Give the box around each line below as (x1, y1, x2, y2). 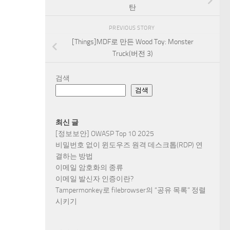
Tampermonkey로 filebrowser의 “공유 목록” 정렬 (55, 185, 206, 195)
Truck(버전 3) (112, 49, 153, 59)
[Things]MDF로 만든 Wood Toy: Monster (71, 37, 194, 47)
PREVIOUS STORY (108, 24, 157, 31)
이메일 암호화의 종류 (55, 163, 123, 172)
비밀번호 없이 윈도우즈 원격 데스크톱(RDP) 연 (55, 140, 203, 149)
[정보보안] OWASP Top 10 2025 (55, 129, 154, 138)
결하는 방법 (55, 151, 93, 161)
